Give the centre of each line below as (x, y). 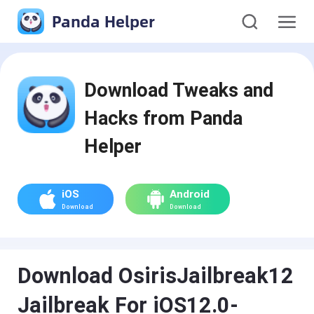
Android (189, 194)
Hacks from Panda (164, 118)
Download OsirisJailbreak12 (156, 276)
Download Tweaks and (179, 90)
